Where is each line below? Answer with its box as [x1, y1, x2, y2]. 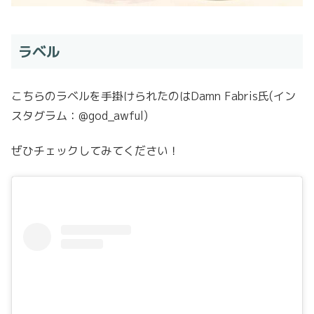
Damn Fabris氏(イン [191, 88, 296, 104]
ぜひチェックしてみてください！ [11, 143, 179, 159]
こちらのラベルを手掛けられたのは [11, 88, 191, 104]
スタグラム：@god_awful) [11, 107, 148, 123]
